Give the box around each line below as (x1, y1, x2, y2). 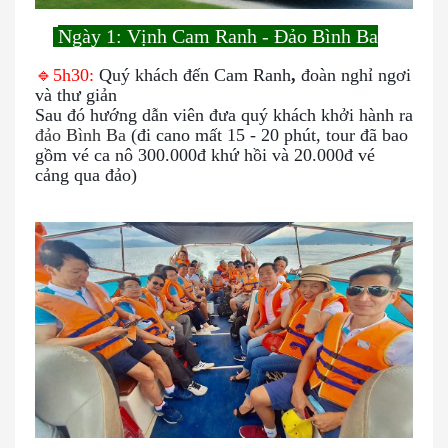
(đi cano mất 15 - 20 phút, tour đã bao (131, 124, 408, 145)
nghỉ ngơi (341, 64, 411, 85)
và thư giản (35, 84, 117, 105)
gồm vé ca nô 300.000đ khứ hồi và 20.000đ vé (35, 144, 375, 165)
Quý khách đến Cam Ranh (94, 64, 291, 85)
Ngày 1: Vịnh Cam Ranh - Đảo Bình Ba (58, 24, 378, 47)
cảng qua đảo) (35, 164, 137, 185)
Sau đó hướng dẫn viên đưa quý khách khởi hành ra (35, 104, 413, 125)
